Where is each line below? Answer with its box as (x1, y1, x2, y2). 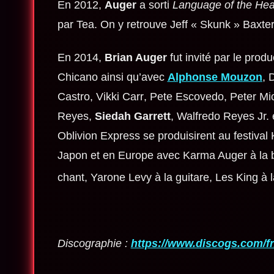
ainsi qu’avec (97, 70, 168, 83)
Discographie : (57, 237, 131, 250)
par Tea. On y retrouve (57, 18, 170, 31)
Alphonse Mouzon (167, 70, 262, 83)
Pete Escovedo (149, 90, 224, 103)
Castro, (57, 90, 96, 103)
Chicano (57, 70, 98, 83)
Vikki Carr (95, 90, 144, 103)
